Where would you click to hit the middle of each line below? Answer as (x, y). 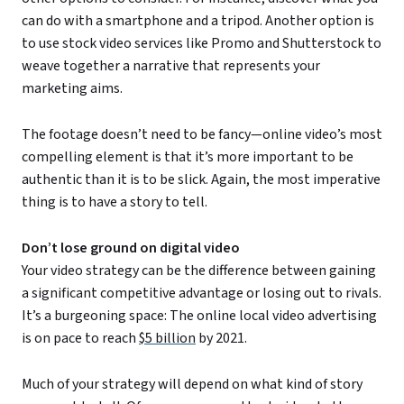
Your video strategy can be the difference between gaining (199, 271)
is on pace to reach (80, 339)
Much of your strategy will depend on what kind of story (192, 385)
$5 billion (167, 339)
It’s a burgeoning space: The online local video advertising (199, 316)
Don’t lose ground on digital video (131, 248)
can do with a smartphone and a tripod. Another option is (198, 21)
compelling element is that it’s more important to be (188, 157)
